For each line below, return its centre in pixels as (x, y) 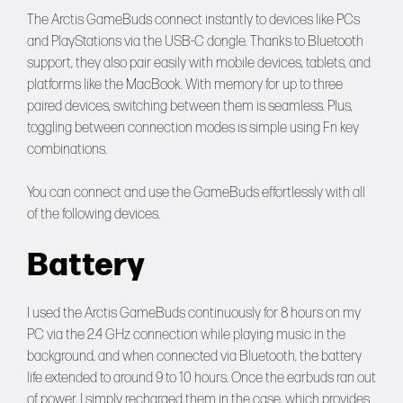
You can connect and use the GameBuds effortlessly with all (196, 193)
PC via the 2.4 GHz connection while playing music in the (186, 335)
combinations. (67, 149)
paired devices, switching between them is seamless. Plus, (190, 106)
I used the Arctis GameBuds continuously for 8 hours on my (194, 313)
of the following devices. (94, 214)
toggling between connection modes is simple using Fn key (193, 128)
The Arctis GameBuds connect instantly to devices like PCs (193, 20)
